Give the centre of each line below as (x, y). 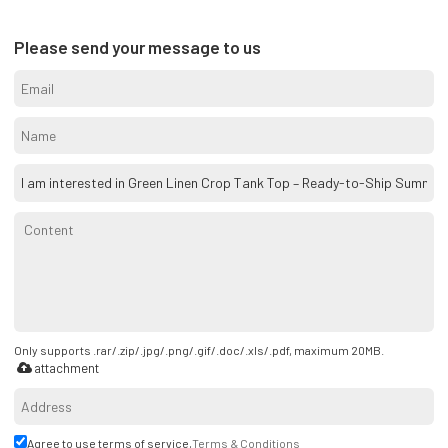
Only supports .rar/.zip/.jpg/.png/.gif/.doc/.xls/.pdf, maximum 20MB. (199, 349)
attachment (67, 367)
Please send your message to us (138, 46)
